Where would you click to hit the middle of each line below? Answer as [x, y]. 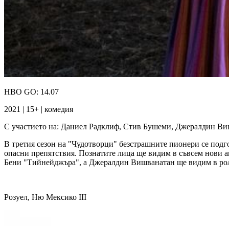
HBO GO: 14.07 [31, 91]
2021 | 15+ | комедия [39, 109]
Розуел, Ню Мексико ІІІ [45, 197]
